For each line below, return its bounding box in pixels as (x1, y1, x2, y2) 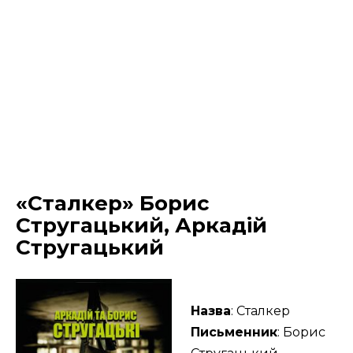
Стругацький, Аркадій (16, 212, 267, 238)
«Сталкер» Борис (16, 190, 210, 216)
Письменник (191, 324, 277, 340)
